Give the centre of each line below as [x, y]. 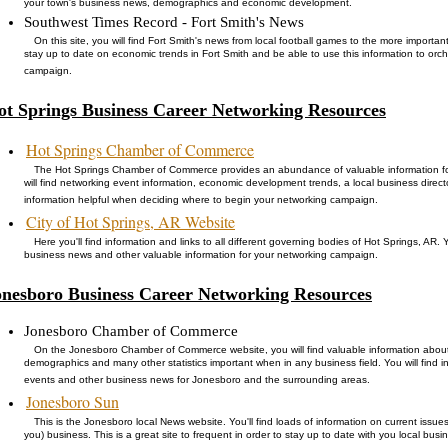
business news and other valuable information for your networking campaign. [201, 256]
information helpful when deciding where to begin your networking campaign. [201, 201]
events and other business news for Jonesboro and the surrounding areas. [197, 381]
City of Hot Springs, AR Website [130, 221]
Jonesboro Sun [72, 401]
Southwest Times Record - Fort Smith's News [164, 21]
